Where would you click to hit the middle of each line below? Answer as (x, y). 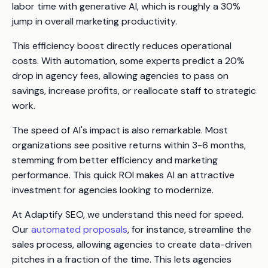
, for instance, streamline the (189, 229)
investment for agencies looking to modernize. (113, 190)
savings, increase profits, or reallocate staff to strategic (134, 90)
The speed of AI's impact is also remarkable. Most (120, 130)
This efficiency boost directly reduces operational (122, 45)
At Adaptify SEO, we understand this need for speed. (128, 214)
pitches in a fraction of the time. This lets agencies (122, 259)
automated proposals (79, 229)
